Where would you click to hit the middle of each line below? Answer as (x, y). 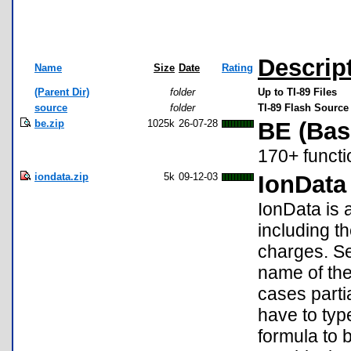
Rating (237, 68)
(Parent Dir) (62, 92)
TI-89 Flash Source (303, 108)
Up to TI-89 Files (297, 92)
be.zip (49, 124)
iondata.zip (62, 177)
